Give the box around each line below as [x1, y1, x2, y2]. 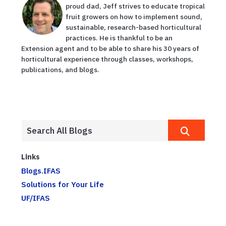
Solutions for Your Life [21, 179, 104, 189]
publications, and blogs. [21, 65, 99, 74]
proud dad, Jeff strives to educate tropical [66, 1, 205, 11]
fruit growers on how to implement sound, [66, 12, 202, 21]
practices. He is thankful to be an [66, 33, 173, 42]
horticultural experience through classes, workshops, [21, 54, 193, 64]
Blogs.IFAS [21, 165, 61, 176]
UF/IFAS [21, 192, 50, 203]
